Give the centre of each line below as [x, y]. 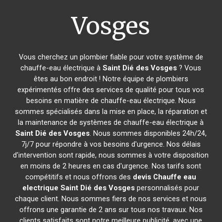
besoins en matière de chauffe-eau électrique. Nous [111, 101]
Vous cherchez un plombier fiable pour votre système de [111, 57]
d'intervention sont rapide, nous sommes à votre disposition [111, 155]
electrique [41, 188]
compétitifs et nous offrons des [79, 177]
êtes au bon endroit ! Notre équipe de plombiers [111, 79]
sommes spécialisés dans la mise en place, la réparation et [111, 111]
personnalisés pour [167, 188]
